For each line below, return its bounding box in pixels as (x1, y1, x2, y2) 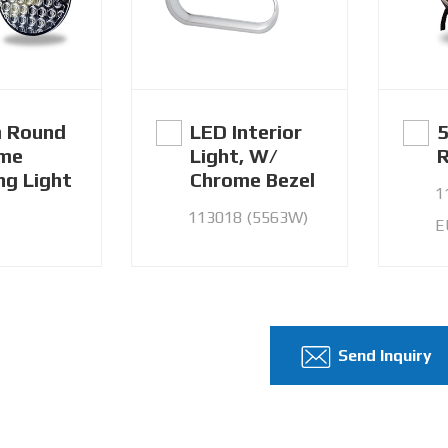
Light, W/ (190, 143, 279, 167)
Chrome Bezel (190, 167, 316, 191)
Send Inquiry (338, 346, 432, 366)
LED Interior (190, 119, 303, 143)
